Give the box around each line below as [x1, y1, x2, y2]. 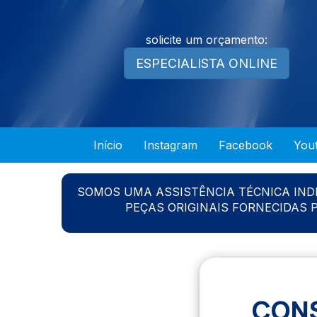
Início [93, 138, 122, 152]
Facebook [219, 138, 272, 152]
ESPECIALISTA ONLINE [135, 56, 277, 71]
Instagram [144, 138, 197, 152]
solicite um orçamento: [145, 33, 267, 47]
